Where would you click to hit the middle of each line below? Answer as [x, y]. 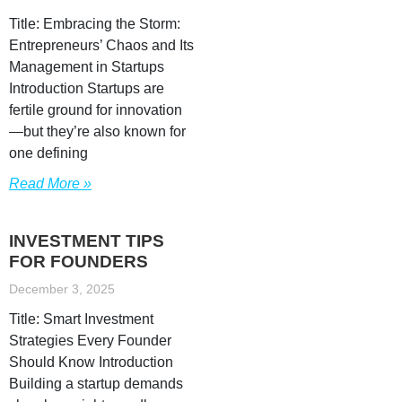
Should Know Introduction [91, 362]
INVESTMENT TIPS [87, 241]
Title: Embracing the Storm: [95, 24]
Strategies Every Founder [90, 341]
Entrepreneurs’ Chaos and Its [101, 45]
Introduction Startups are [87, 88]
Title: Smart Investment [81, 319]
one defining [48, 153]
